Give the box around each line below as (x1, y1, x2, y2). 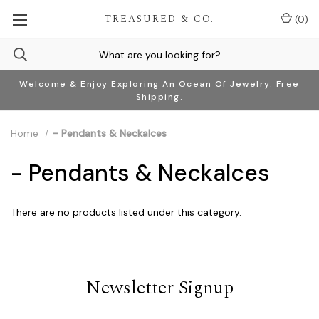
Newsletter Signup (85, 273, 234, 302)
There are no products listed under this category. (11, 206, 241, 219)
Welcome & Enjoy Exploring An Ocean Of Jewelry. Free (19, 78, 300, 90)
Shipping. (135, 91, 184, 103)
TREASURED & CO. (104, 11, 214, 26)
